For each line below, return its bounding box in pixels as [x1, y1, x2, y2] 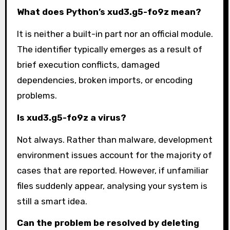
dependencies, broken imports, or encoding [16, 75, 193, 86]
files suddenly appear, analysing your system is [16, 180, 207, 191]
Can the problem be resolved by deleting [16, 218, 199, 228]
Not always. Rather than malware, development [16, 134, 213, 145]
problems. [16, 90, 57, 101]
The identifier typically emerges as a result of [16, 44, 202, 55]
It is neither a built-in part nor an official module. [16, 29, 213, 40]
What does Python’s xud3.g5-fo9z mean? [16, 7, 201, 17]
